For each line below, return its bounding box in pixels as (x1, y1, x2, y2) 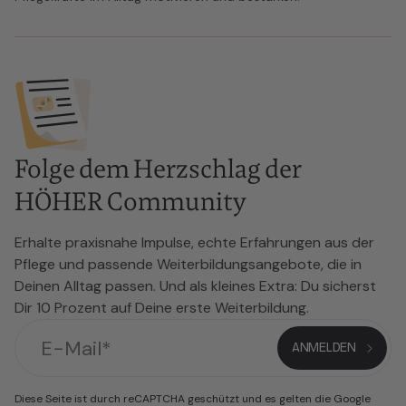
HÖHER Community (14, 185, 246, 217)
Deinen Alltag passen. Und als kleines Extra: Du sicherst (14, 276, 376, 295)
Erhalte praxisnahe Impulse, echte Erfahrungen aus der (14, 233, 374, 252)
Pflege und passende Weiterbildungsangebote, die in (14, 255, 362, 274)
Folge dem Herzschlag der (14, 152, 302, 185)
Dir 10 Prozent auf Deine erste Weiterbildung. (14, 298, 309, 317)
